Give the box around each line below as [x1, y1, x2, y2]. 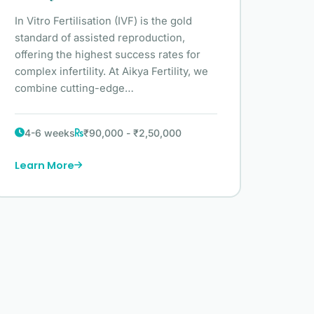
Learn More [14, 158, 74, 172]
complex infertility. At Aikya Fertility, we [14, 64, 208, 78]
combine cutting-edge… [14, 81, 134, 95]
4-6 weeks [24, 126, 75, 139]
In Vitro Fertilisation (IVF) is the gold [14, 14, 192, 27]
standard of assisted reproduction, [14, 31, 185, 44]
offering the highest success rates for [14, 48, 200, 61]
